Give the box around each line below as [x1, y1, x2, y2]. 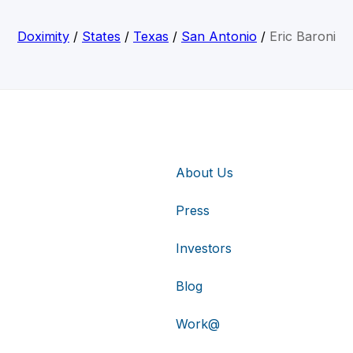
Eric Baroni [269, 28, 336, 45]
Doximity [17, 28, 69, 45]
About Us [176, 164, 233, 180]
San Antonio [181, 28, 257, 45]
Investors [176, 240, 232, 256]
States [82, 28, 121, 45]
